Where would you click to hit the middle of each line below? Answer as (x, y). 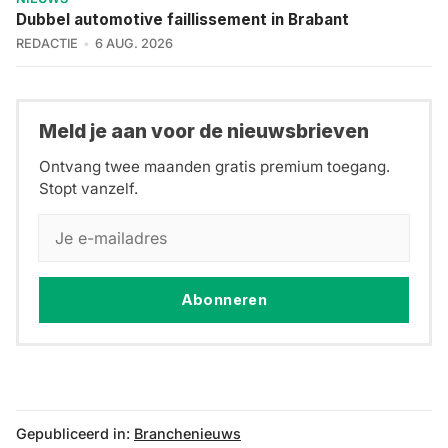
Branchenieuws (187, 433)
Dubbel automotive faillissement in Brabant (182, 20)
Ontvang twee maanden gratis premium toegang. (214, 166)
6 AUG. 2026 (133, 44)
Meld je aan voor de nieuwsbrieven (204, 131)
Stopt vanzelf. (88, 188)
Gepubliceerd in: (73, 433)
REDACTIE (47, 44)
